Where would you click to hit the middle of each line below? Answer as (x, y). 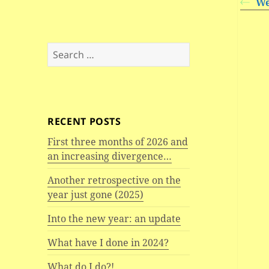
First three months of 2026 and (118, 142)
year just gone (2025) (96, 195)
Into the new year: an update (114, 219)
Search (63, 50)
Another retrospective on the (114, 180)
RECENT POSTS (84, 122)
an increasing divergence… (110, 156)
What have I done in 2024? (108, 243)
